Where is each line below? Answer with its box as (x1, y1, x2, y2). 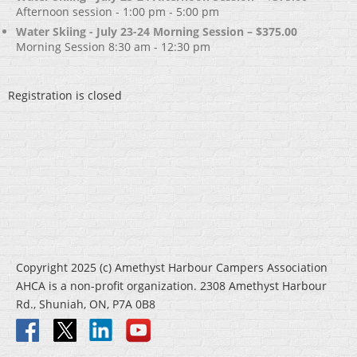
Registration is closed (8, 88, 122, 104)
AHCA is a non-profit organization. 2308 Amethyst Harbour (16, 278, 327, 294)
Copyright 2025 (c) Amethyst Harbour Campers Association (16, 260, 328, 276)
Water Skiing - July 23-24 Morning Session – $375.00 (16, 24, 297, 40)
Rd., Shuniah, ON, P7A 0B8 (16, 296, 155, 312)
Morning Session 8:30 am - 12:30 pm (16, 39, 210, 55)
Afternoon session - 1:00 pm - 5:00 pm (16, 4, 219, 20)
